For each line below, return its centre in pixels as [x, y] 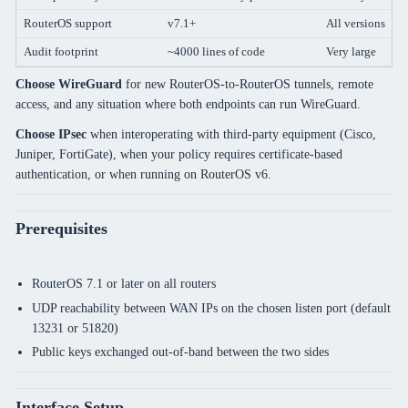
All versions [355, 23]
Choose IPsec [51, 133]
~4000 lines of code [216, 51]
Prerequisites [61, 229]
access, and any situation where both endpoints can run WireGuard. [188, 103]
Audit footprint [61, 51]
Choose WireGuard [68, 83]
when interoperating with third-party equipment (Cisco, [231, 133]
